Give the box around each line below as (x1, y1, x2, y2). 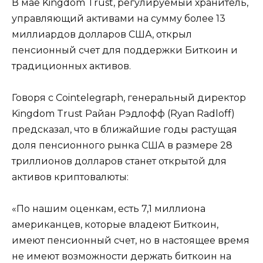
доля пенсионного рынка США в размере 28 (12, 140, 232, 151)
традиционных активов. (12, 60, 131, 72)
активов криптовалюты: (12, 171, 129, 183)
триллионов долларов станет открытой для (12, 156, 227, 167)
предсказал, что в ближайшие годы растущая (12, 124, 237, 136)
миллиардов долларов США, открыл (12, 28, 192, 40)
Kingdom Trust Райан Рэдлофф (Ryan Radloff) (12, 108, 235, 120)
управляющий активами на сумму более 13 (12, 12, 225, 24)
